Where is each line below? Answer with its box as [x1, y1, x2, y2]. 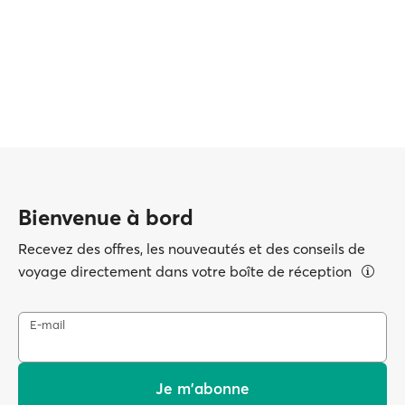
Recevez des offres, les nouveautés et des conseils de [18, 240, 365, 258]
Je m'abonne [155, 378, 250, 398]
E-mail [30, 317, 65, 332]
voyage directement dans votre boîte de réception [18, 262, 355, 280]
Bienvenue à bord [18, 204, 193, 231]
